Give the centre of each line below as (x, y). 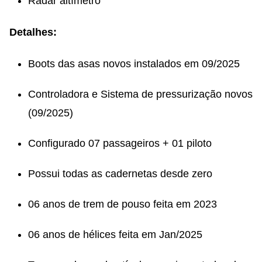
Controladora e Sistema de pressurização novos (140, 94)
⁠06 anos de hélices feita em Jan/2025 (115, 234)
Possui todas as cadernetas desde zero (120, 173)
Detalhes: (33, 32)
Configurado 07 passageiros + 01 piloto (120, 143)
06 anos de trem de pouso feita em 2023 (123, 204)
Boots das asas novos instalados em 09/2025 (134, 63)
